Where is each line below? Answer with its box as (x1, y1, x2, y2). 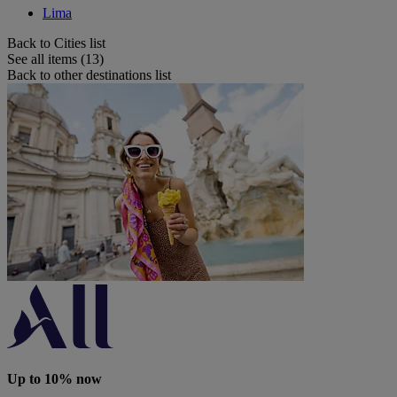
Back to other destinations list (7, 67, 171, 83)
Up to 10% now (7, 370, 102, 386)
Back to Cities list (7, 35, 105, 51)
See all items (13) (7, 51, 104, 67)
